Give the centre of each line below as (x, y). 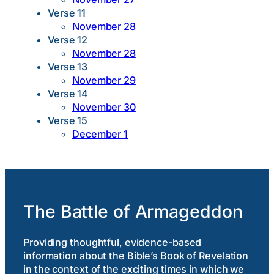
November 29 (104, 80)
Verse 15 (68, 121)
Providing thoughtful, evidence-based (113, 242)
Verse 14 (68, 94)
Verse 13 (68, 67)
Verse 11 (67, 13)
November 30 (104, 107)
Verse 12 (68, 40)
